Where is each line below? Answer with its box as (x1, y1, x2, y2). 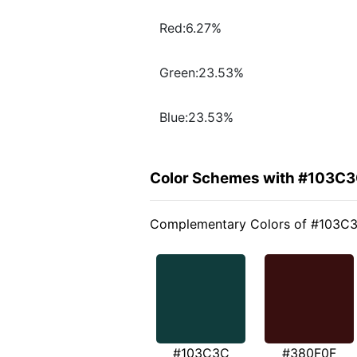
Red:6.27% (159, 20, 222, 37)
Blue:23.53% (159, 109, 233, 126)
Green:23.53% (159, 65, 244, 81)
